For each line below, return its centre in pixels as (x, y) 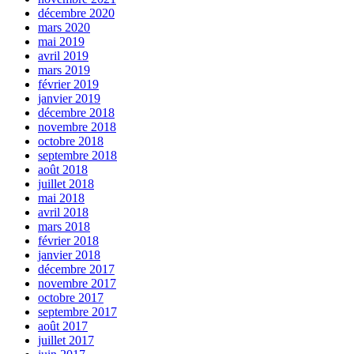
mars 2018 (64, 226)
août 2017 (63, 326)
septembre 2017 (77, 311)
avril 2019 (63, 55)
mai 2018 (61, 198)
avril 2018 (63, 212)
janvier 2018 (69, 254)
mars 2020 (64, 27)
